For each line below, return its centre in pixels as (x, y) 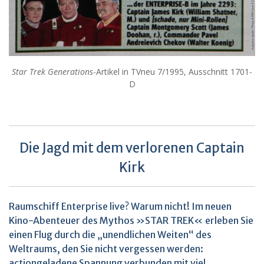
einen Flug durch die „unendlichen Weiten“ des (110, 235)
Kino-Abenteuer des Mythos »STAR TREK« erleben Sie (131, 221)
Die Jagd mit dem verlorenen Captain (132, 148)
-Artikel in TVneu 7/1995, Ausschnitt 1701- (173, 72)
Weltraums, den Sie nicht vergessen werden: (106, 249)
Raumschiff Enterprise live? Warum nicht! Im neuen (120, 207)
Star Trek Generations (52, 72)
